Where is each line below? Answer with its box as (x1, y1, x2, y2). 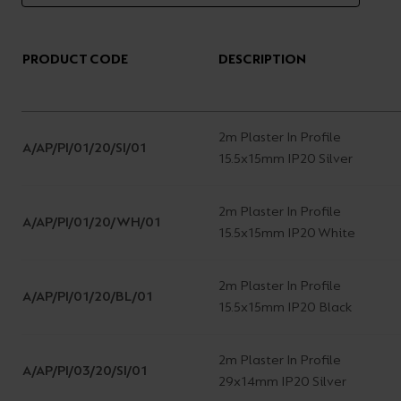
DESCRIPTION (218, 51, 306, 68)
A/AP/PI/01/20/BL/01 (22, 288, 153, 305)
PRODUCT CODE (22, 51, 128, 68)
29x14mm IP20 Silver (218, 373, 346, 390)
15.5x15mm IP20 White (218, 225, 355, 242)
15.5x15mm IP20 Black (218, 299, 352, 316)
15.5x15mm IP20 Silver (218, 150, 353, 167)
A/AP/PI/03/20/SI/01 (22, 363, 148, 380)
